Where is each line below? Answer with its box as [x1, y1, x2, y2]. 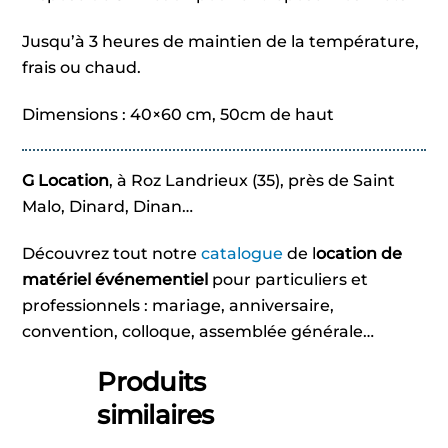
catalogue [201, 243, 284, 263]
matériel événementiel [22, 269, 209, 289]
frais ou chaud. [22, 58, 142, 78]
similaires [97, 399, 214, 431]
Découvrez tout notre [22, 243, 202, 263]
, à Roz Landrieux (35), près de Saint [109, 170, 396, 190]
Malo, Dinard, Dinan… [22, 196, 194, 216]
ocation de [316, 243, 403, 263]
